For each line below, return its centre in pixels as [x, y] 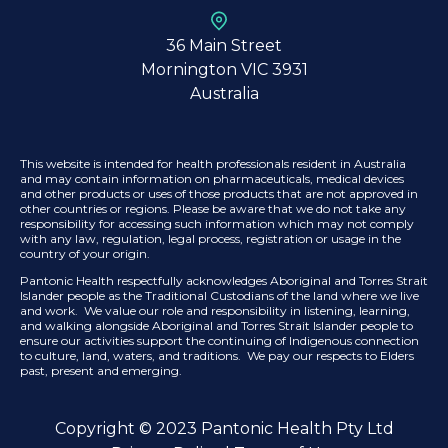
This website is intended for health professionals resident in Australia [213, 163]
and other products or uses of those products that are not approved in [219, 193]
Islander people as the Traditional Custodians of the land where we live [219, 295]
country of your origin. [85, 253]
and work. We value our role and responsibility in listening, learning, [215, 310]
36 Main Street [224, 45]
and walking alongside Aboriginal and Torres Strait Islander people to [216, 325]
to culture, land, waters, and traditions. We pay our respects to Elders [217, 355]
